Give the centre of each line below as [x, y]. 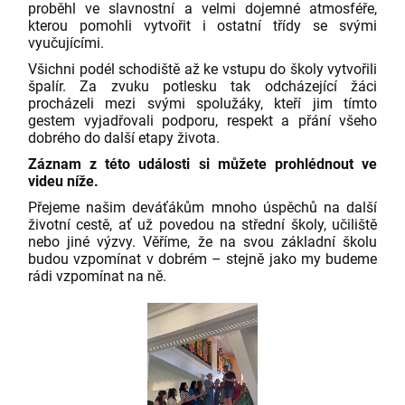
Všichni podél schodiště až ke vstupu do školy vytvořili [202, 69]
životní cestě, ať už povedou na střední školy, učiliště [202, 225]
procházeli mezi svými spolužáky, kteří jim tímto [202, 104]
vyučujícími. [66, 43]
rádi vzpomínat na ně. [97, 276]
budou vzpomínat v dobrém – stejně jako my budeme [202, 259]
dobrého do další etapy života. [126, 138]
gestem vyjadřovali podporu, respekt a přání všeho [202, 121]
